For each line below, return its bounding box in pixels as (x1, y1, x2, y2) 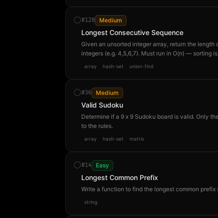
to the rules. (81, 122, 113, 129)
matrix (129, 136, 145, 142)
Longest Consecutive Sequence (81, 28, 184, 36)
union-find (129, 63, 154, 69)
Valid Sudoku (81, 101, 124, 109)
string (84, 199, 98, 205)
